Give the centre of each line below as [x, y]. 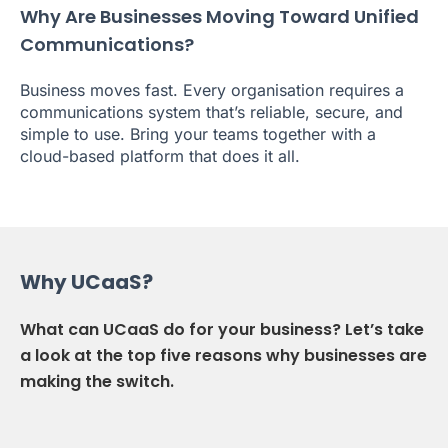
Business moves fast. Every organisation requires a [212, 90]
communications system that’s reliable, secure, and [211, 112]
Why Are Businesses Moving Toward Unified [219, 17]
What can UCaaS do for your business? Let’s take [222, 330]
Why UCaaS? [86, 282]
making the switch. [97, 382]
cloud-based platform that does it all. [160, 156]
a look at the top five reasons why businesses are [223, 356]
